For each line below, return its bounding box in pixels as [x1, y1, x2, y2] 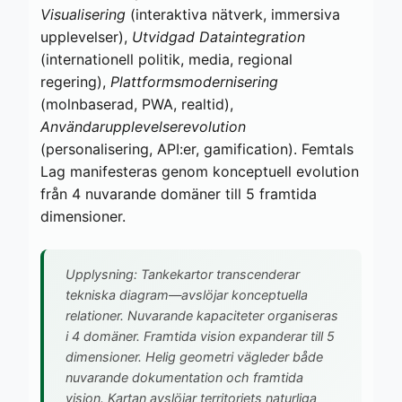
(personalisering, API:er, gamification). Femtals [40, 139, 354, 158]
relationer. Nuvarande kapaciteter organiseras [66, 307, 338, 323]
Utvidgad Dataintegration [132, 27, 305, 46]
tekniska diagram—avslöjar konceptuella [66, 286, 308, 302]
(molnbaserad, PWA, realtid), [40, 94, 233, 113]
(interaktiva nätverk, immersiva [126, 4, 340, 23]
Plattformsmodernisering [110, 72, 278, 91]
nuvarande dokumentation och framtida [66, 369, 303, 385]
